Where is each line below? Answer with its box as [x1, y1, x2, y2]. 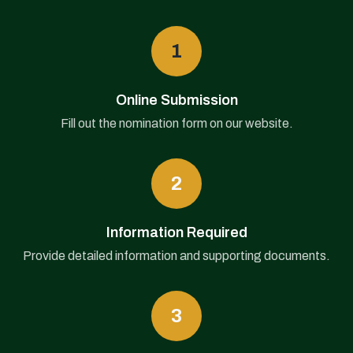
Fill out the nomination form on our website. [60, 116, 293, 130]
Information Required [106, 224, 247, 240]
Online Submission [115, 91, 238, 108]
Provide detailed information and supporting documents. [23, 248, 330, 262]
